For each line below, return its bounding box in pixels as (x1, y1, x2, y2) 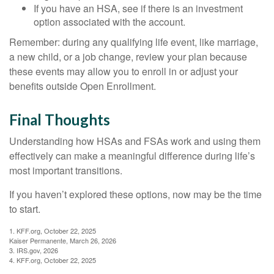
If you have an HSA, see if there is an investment (34, 1, 243, 16)
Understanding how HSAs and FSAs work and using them (9, 134, 261, 149)
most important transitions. (9, 163, 122, 178)
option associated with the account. (34, 15, 185, 29)
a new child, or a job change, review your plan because (9, 50, 247, 64)
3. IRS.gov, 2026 (9, 245, 58, 256)
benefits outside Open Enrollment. (9, 79, 156, 94)
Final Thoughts (9, 111, 110, 129)
